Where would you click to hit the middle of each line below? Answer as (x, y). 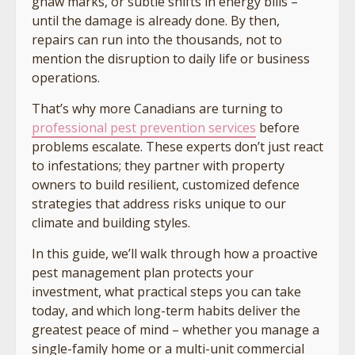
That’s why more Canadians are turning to (157, 108)
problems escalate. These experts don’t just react (177, 146)
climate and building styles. (111, 222)
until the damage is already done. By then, (156, 20)
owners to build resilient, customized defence (166, 184)
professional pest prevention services (144, 127)
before (278, 127)
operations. (66, 77)
